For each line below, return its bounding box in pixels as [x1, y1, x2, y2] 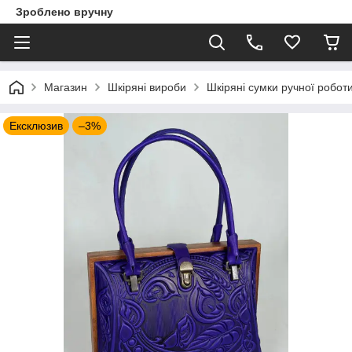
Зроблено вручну [16, 5, 113, 18]
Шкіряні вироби [108, 81, 186, 93]
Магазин [44, 81, 87, 93]
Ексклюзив [9, 119, 63, 132]
